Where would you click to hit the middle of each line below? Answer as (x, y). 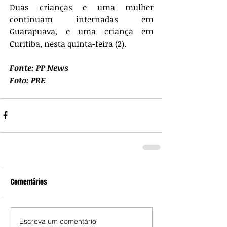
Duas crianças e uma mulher (82, 7)
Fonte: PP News (39, 68)
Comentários (29, 182)
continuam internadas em (82, 19)
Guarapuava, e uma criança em (82, 31)
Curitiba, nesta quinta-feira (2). (68, 43)
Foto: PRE (28, 80)
